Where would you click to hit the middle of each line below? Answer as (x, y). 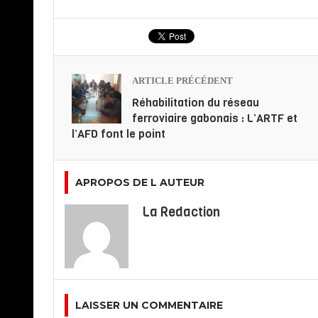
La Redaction (181, 212)
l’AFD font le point (118, 133)
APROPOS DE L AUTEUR (139, 182)
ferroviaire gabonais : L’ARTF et (214, 118)
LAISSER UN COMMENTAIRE (149, 305)
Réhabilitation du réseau (195, 102)
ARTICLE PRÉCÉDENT (182, 80)
